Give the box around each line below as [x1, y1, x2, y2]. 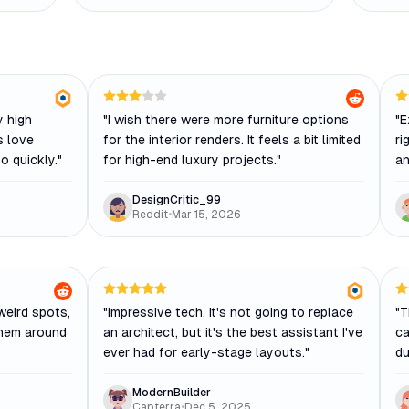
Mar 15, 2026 [172, 208, 241, 221]
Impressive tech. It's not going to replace [108, 305, 353, 320]
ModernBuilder [132, 386, 211, 399]
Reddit [132, 208, 168, 221]
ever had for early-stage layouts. [103, 345, 305, 360]
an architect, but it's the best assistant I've [103, 325, 362, 340]
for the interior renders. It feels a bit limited [103, 132, 361, 147]
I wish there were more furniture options [108, 112, 349, 127]
